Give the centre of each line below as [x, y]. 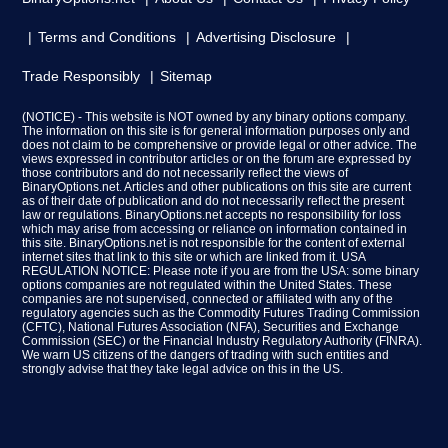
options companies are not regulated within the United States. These [207, 285]
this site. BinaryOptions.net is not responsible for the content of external [214, 243]
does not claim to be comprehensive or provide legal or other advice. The [220, 145]
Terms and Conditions [107, 36]
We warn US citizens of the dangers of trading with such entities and [206, 355]
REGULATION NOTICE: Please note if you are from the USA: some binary [221, 271]
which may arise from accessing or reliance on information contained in [215, 229]
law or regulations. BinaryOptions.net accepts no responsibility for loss [212, 215]
